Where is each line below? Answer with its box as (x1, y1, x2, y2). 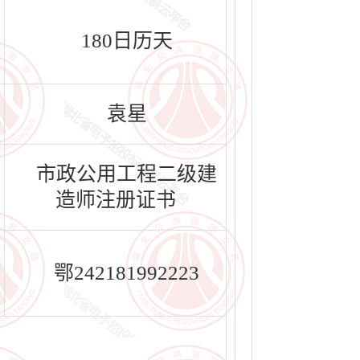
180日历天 (80, 30, 173, 51)
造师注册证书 (55, 189, 176, 211)
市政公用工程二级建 (36, 163, 217, 185)
